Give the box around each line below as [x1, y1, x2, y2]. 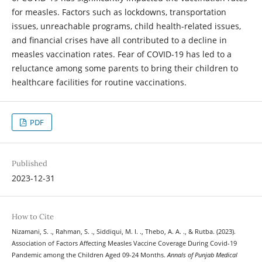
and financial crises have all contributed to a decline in [11, 34, 227, 46]
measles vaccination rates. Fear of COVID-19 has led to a [11, 48, 232, 60]
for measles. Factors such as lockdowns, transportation [11, 6, 226, 18]
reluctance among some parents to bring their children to [11, 62, 238, 74]
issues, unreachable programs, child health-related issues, [11, 20, 241, 32]
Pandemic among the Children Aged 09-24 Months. [11, 251, 167, 260]
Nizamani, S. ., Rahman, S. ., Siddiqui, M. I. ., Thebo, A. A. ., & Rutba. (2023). [11, 227, 236, 236]
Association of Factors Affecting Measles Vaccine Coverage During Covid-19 [11, 239, 237, 248]
